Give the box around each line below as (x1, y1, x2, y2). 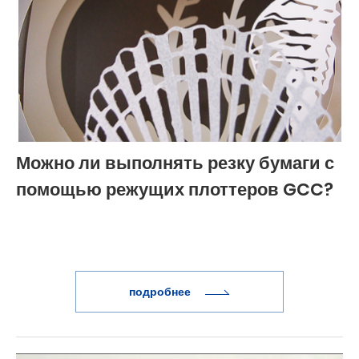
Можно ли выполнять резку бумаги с (16, 151, 334, 176)
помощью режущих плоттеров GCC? (16, 177, 333, 203)
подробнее (129, 284, 193, 301)
